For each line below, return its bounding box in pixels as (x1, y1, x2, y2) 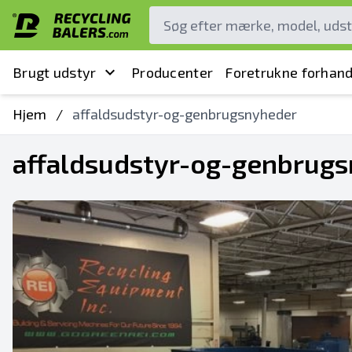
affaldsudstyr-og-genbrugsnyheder (72, 105, 297, 123)
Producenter (130, 63, 214, 81)
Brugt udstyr (13, 63, 97, 81)
